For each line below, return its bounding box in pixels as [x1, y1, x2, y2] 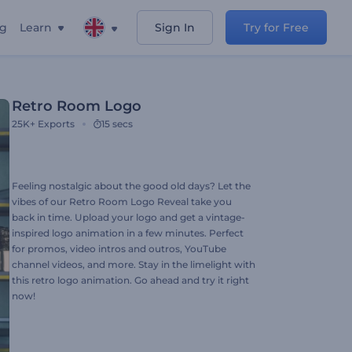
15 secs [101, 118, 133, 130]
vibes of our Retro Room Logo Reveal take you [12, 196, 232, 207]
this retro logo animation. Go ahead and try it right [12, 274, 249, 286]
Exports [38, 118, 75, 130]
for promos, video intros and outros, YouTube [12, 243, 226, 255]
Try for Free [244, 20, 309, 35]
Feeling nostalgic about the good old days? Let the [12, 180, 251, 192]
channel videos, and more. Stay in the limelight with [12, 258, 255, 270]
